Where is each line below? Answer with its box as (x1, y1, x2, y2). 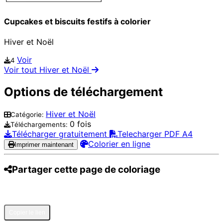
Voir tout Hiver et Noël (4, 64, 92, 75)
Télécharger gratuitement (12, 128, 110, 139)
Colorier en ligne (88, 138, 150, 149)
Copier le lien (9, 209, 45, 217)
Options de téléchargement (4, 84, 163, 99)
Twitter (82, 191, 101, 199)
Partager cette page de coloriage (12, 164, 160, 176)
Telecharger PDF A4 (117, 128, 193, 139)
